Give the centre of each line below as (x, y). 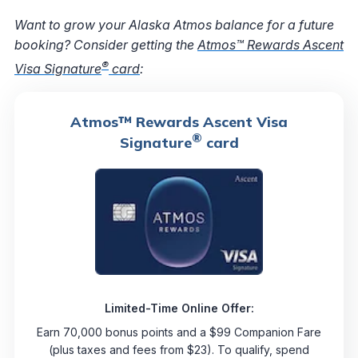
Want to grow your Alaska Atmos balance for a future (174, 24)
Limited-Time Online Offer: (179, 308)
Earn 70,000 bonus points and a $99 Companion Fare (179, 332)
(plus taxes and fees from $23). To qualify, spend (179, 349)
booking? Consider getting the (106, 44)
